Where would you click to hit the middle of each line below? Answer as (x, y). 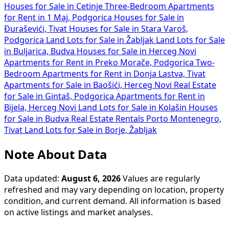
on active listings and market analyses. (78, 212)
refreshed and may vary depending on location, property (114, 189)
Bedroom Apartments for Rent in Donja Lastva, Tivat (105, 74)
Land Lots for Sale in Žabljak (101, 40)
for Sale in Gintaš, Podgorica (60, 96)
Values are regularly (160, 178)
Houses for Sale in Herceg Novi (136, 51)
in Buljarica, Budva (40, 51)
